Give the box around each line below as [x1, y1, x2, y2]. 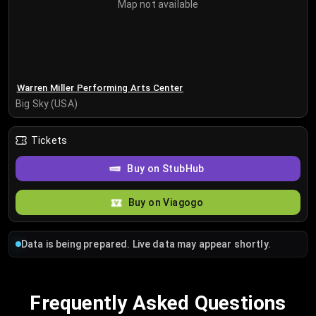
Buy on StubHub [127, 163, 205, 175]
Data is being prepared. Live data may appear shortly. [21, 238, 271, 250]
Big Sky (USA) [16, 98, 78, 110]
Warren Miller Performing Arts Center [16, 82, 183, 93]
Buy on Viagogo [128, 197, 204, 209]
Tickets [31, 135, 68, 147]
